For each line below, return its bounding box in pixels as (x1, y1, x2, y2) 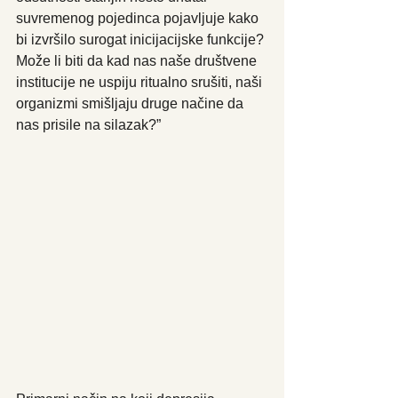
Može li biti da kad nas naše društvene (16, 52, 260, 68)
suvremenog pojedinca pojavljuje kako (16, 10, 262, 26)
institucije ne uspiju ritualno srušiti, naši (16, 74, 266, 90)
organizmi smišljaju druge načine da (16, 95, 247, 111)
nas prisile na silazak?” (16, 116, 161, 132)
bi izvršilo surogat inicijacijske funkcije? (16, 31, 267, 47)
